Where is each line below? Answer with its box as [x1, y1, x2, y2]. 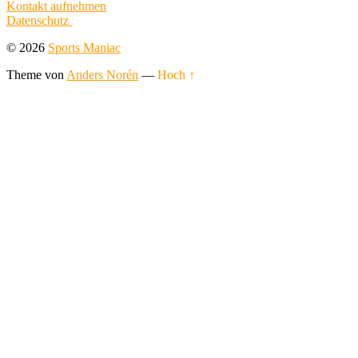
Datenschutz [6, 13, 72, 27]
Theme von [6, 67, 66, 82]
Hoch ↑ [157, 67, 195, 82]
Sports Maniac [48, 40, 121, 54]
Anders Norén [66, 67, 138, 82]
